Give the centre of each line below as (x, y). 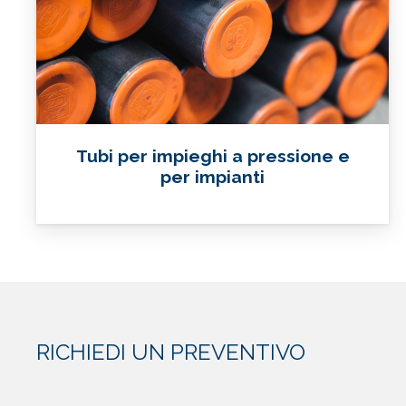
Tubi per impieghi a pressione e (213, 156)
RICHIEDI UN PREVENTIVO (171, 353)
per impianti (213, 177)
